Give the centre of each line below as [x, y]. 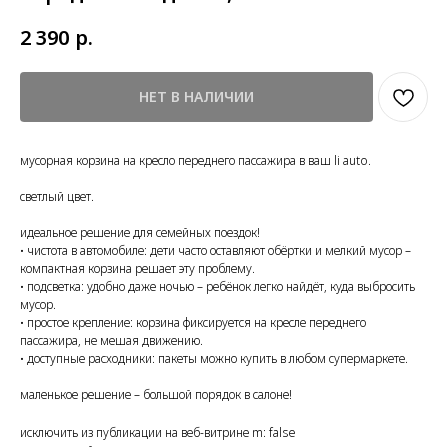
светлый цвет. [57, 196]
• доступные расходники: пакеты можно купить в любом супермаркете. [214, 358]
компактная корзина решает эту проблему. [137, 268]
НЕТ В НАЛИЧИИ [196, 97]
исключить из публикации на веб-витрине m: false [158, 432]
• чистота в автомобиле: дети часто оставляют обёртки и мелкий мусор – [215, 250]
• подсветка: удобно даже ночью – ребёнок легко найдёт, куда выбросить [217, 286]
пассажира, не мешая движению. [111, 340]
